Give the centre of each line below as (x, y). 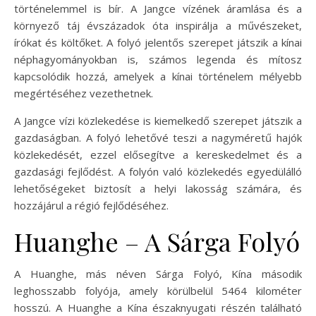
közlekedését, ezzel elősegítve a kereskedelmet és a (158, 154)
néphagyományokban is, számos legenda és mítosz (158, 59)
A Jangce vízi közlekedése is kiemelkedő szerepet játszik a (158, 120)
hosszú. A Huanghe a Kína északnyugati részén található (158, 307)
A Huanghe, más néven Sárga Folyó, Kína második (158, 273)
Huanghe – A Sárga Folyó (157, 241)
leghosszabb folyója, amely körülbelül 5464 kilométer (158, 290)
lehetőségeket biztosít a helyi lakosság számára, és (158, 188)
